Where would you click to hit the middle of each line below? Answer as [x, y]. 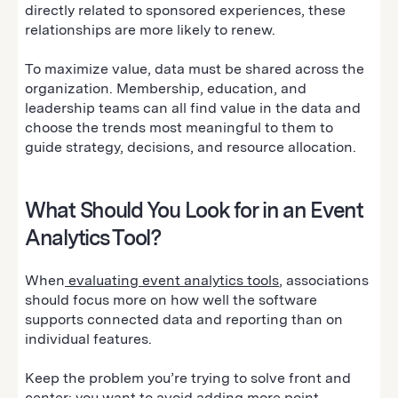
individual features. [90, 338]
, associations [324, 280]
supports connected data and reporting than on [184, 319]
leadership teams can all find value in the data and [193, 107]
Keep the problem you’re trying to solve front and [188, 378]
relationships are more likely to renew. [152, 29]
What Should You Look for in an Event [194, 210]
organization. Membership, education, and [166, 88]
